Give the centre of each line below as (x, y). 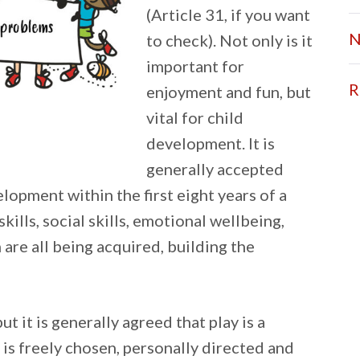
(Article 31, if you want (228, 14)
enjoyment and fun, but (229, 92)
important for (195, 66)
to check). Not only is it (229, 40)
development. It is (211, 143)
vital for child (195, 117)
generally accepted (215, 169)
